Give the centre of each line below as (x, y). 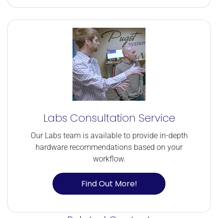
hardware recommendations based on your (109, 147)
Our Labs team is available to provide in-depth (109, 136)
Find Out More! (109, 183)
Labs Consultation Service (109, 118)
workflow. (109, 159)
